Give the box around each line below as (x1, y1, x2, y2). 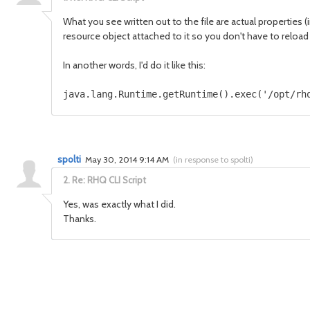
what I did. (134, 198, 176, 210)
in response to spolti (176, 154, 250, 165)
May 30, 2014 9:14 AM (85, 154, 171, 165)
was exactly (82, 198, 131, 210)
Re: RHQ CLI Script (72, 174, 146, 185)
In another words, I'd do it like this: (63, 59, 206, 71)
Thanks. (63, 212, 96, 225)
